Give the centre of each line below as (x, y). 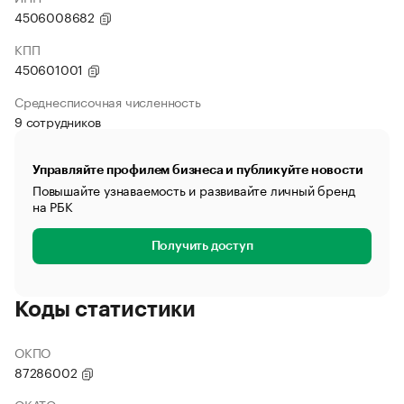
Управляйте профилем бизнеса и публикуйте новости (198, 170)
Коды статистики (105, 309)
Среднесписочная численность (108, 101)
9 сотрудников (58, 121)
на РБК (53, 206)
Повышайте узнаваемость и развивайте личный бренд (194, 189)
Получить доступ (202, 246)
